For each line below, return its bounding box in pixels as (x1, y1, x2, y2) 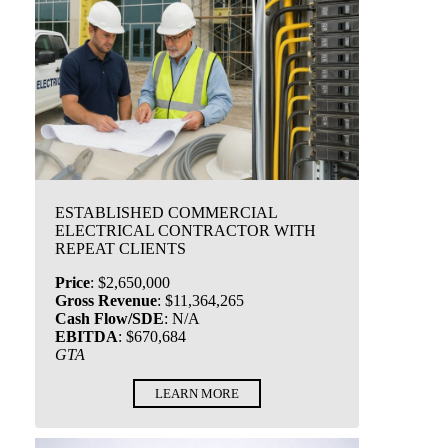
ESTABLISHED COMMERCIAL (55, 204, 277, 221)
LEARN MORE (155, 386, 240, 401)
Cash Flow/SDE (55, 310, 164, 327)
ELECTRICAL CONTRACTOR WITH (55, 222, 316, 239)
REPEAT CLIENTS (55, 240, 186, 257)
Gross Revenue (55, 292, 157, 309)
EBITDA (55, 328, 118, 345)
